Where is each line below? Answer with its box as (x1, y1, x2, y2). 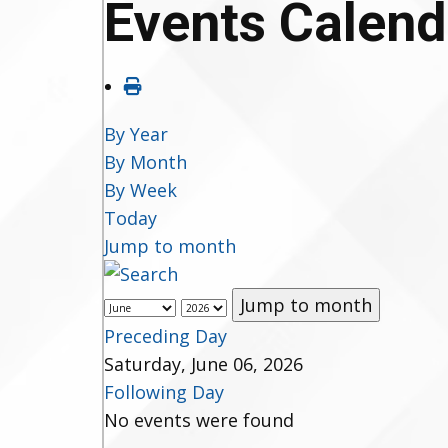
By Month (104, 150, 187, 174)
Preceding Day (104, 324, 227, 348)
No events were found (104, 408, 294, 432)
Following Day (104, 380, 224, 404)
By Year (104, 122, 168, 146)
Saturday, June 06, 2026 (104, 352, 303, 376)
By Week (104, 178, 177, 202)
